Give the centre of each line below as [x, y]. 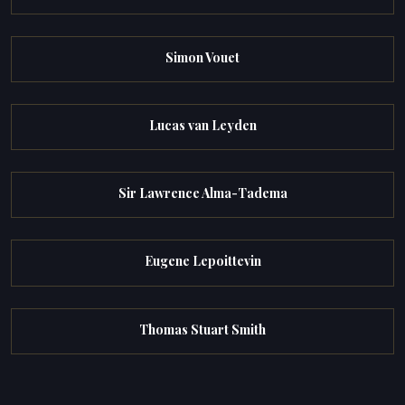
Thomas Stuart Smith [202, 329]
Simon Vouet [202, 57]
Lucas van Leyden [202, 126]
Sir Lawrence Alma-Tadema [202, 193]
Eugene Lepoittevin [202, 261]
